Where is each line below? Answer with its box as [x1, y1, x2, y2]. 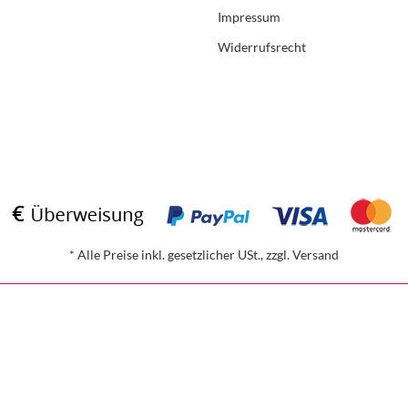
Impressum [218, 8, 280, 25]
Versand [292, 247, 339, 263]
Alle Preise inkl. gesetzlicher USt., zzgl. [75, 247, 292, 263]
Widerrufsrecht [218, 38, 306, 55]
